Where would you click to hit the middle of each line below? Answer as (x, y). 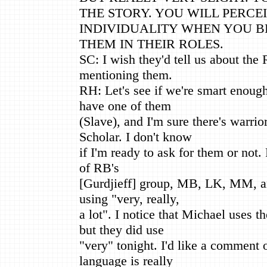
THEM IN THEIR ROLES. (151, 44)
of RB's (99, 167)
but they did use (122, 229)
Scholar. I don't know (136, 136)
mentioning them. (126, 74)
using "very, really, (129, 198)
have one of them (125, 105)
